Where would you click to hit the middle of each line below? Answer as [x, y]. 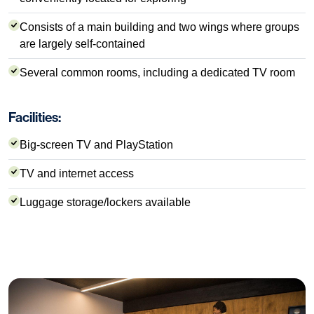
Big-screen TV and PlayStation [96, 145]
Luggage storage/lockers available [105, 203]
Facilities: [35, 118]
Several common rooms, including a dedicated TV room [157, 73]
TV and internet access [77, 174]
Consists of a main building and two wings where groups [159, 27]
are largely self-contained [82, 44]
